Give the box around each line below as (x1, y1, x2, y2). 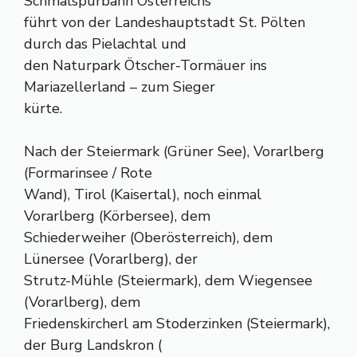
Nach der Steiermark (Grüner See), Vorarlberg (24, 142, 324, 161)
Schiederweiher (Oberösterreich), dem (24, 228, 273, 247)
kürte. (24, 99, 62, 118)
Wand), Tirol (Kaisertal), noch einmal (24, 185, 261, 204)
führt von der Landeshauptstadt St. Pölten (24, 13, 305, 32)
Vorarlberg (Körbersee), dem (24, 206, 210, 226)
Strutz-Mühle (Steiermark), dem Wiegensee (24, 271, 312, 290)
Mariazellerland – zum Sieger (24, 77, 215, 96)
